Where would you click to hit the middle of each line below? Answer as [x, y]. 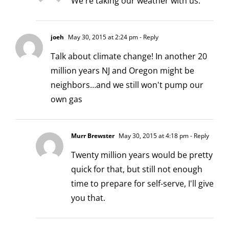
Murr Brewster [93, 136]
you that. [88, 198]
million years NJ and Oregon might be [122, 71]
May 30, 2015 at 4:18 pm [153, 136]
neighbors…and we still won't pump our [127, 85]
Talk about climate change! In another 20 [129, 56]
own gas [66, 99]
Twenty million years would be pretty [142, 155]
